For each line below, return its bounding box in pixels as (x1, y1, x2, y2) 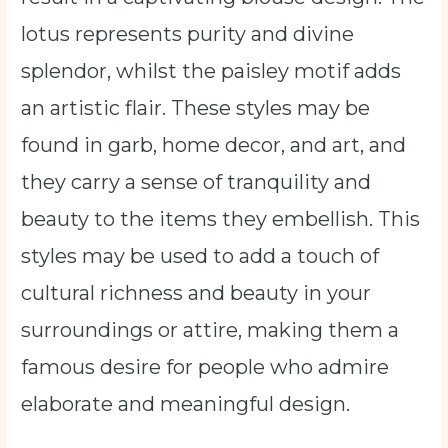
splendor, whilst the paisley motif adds (21, 59, 402, 84)
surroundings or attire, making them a (21, 318, 400, 343)
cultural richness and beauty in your (21, 281, 372, 306)
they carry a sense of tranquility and (21, 170, 372, 195)
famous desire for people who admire (21, 355, 390, 380)
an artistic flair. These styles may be (21, 96, 371, 121)
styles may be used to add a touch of (21, 244, 380, 269)
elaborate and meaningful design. (21, 392, 351, 417)
